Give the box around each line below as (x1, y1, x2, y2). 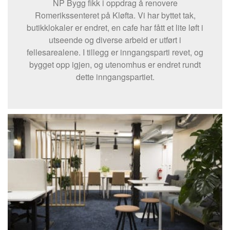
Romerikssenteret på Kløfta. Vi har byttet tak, (34, 9, 196, 21)
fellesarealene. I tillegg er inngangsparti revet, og (27, 46, 203, 58)
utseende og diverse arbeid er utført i (49, 33, 181, 46)
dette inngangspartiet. (75, 70, 155, 83)
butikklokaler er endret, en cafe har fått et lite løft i (27, 21, 203, 33)
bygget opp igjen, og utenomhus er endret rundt (29, 58, 201, 70)
